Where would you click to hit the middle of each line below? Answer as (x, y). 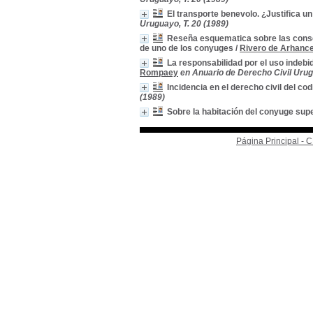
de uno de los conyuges (187, 48)
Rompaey (159, 73)
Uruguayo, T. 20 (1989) (184, 24)
